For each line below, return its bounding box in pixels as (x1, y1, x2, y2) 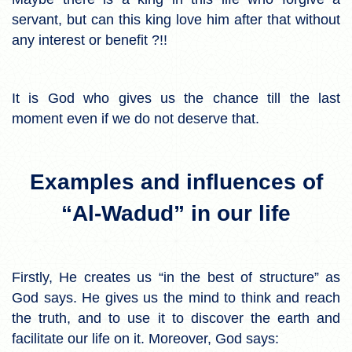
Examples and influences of (29, 169, 323, 194)
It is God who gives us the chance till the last (12, 90, 340, 106)
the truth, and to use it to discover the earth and (12, 310, 340, 326)
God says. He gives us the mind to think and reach (12, 289, 340, 306)
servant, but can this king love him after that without (12, 11, 340, 27)
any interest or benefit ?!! (12, 31, 167, 48)
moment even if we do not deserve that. (12, 110, 259, 126)
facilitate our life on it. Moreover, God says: (12, 330, 279, 346)
